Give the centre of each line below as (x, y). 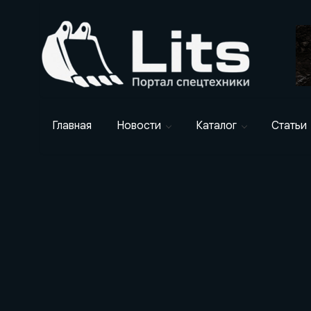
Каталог (216, 125)
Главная (72, 125)
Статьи (289, 125)
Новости (139, 125)
